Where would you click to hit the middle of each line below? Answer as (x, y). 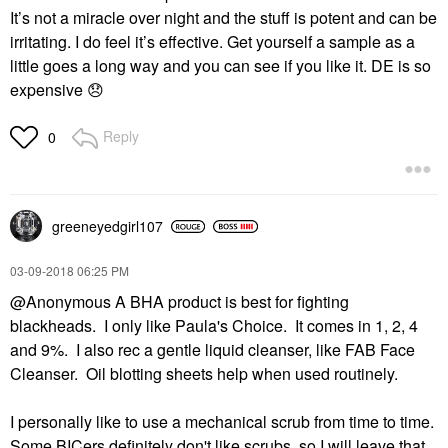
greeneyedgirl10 (103, 226)
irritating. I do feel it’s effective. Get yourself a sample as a (212, 41)
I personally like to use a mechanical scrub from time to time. (224, 421)
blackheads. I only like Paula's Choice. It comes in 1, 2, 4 (214, 325)
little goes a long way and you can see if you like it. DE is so (220, 65)
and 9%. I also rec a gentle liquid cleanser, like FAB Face (212, 349)
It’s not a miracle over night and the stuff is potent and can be (223, 17)
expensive (48, 89)
